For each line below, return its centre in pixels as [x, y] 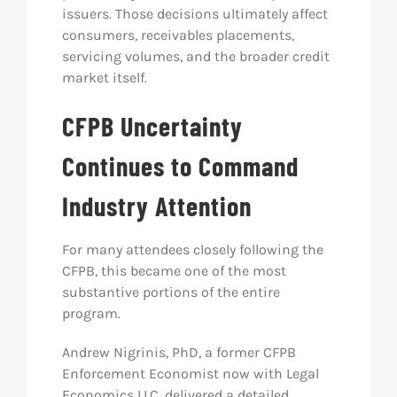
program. [91, 313]
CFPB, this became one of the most [174, 271]
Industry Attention [156, 206]
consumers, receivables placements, [178, 35]
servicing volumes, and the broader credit [195, 56]
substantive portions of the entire [171, 292]
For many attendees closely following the [192, 249]
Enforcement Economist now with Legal [190, 374]
